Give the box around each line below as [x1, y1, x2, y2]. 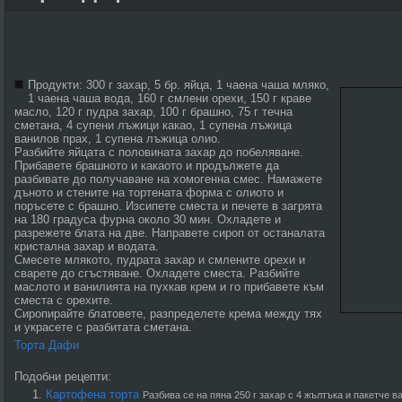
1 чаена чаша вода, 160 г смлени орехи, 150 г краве [28, 92, 311, 105]
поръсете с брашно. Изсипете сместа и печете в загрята [14, 199, 322, 213]
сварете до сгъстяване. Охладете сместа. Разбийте [14, 267, 300, 280]
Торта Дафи [14, 338, 79, 352]
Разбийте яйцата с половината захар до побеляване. [14, 145, 303, 159]
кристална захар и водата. [14, 240, 159, 253]
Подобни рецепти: [14, 370, 111, 383]
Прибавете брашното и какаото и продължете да [14, 159, 279, 172]
